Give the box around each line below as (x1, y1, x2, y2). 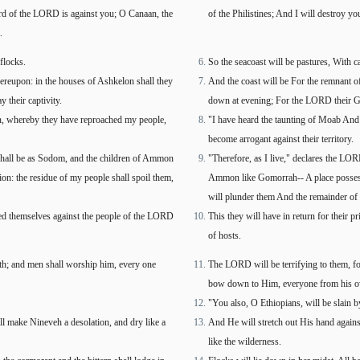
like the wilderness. (208, 336, 281, 347)
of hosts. (208, 230, 241, 241)
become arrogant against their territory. (208, 133, 354, 145)
